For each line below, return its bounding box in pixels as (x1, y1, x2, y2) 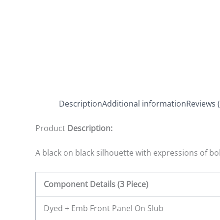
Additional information (102, 98, 186, 109)
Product (35, 123, 67, 134)
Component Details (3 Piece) (44, 178, 148, 190)
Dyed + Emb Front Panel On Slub (44, 202, 164, 214)
